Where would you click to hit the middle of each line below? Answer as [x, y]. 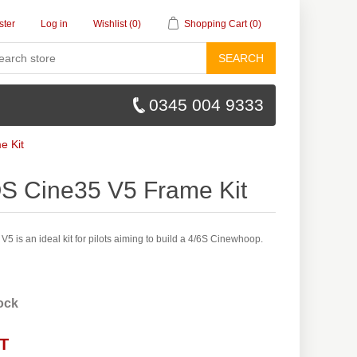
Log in [54, 24]
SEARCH [241, 58]
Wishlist [110, 24]
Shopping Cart [216, 24]
